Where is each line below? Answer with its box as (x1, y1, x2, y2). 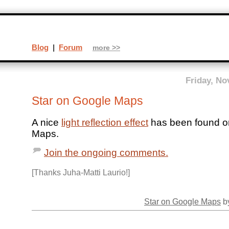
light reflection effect (61, 117, 148, 128)
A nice (32, 117, 61, 128)
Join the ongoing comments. (44, 147, 168, 158)
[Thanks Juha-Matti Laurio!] (32, 167, 130, 177)
